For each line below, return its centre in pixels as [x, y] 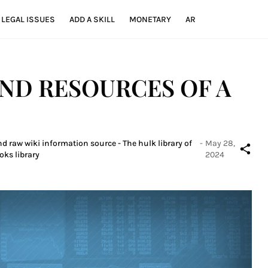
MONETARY [150, 19]
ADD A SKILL [92, 19]
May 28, [220, 143]
